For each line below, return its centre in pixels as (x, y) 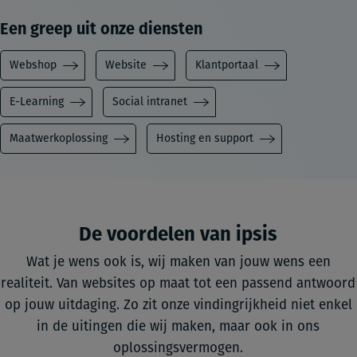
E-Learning (37, 102)
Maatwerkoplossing (59, 139)
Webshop (33, 65)
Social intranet (150, 102)
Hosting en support (205, 139)
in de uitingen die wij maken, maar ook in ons (178, 327)
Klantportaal (227, 65)
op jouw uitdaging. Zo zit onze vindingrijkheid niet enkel (178, 305)
